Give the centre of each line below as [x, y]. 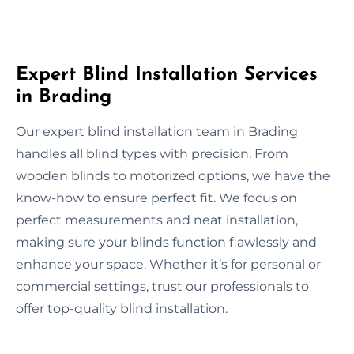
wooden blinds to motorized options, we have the [173, 175]
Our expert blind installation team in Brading [157, 131]
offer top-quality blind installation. [122, 308]
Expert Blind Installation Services [167, 75]
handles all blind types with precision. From [152, 153]
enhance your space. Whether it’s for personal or [168, 264]
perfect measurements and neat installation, [157, 220]
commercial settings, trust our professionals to [162, 286]
